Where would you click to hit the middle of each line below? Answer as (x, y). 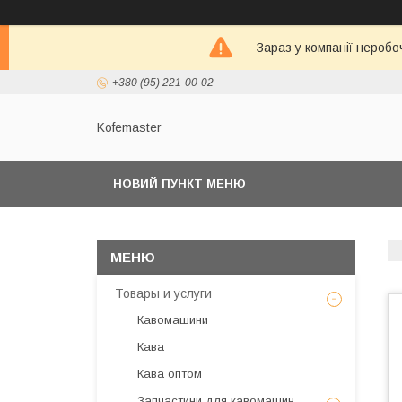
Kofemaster (129, 128)
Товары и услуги (163, 293)
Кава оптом (170, 374)
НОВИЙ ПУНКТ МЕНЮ (179, 184)
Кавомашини (173, 320)
